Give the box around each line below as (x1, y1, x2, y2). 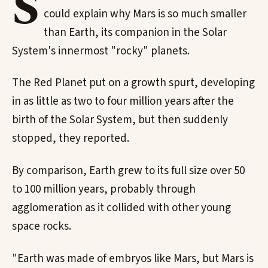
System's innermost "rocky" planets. (12, 42, 190, 59)
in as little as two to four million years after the (12, 93, 234, 110)
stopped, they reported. (12, 130, 129, 147)
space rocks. (12, 218, 71, 235)
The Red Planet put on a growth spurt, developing (12, 75, 255, 92)
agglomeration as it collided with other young (12, 200, 231, 217)
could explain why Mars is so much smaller (44, 5, 247, 22)
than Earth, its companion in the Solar (44, 24, 227, 41)
